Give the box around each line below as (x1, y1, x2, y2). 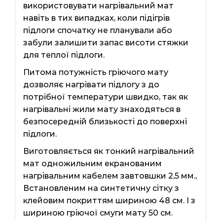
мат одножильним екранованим (23, 158, 162, 168)
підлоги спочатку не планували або (23, 25, 172, 35)
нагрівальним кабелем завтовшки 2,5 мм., (23, 171, 197, 181)
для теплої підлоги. (23, 50, 105, 60)
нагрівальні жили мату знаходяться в (23, 104, 181, 114)
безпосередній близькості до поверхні (23, 116, 187, 126)
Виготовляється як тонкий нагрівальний (23, 146, 194, 156)
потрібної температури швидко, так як (23, 92, 188, 102)
